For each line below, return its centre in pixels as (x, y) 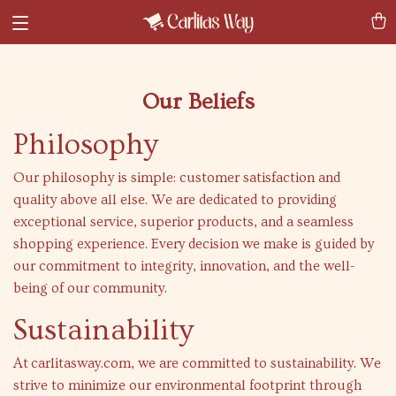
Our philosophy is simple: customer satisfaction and (177, 178)
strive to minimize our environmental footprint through (188, 385)
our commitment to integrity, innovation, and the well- (184, 266)
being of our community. (90, 288)
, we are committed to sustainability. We (256, 363)
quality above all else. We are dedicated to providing (175, 200)
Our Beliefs (198, 102)
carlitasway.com (81, 363)
